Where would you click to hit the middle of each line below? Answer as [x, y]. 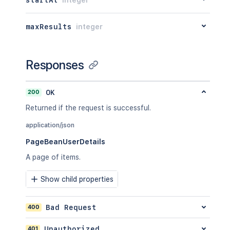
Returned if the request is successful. [88, 108]
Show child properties [77, 179]
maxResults [49, 26]
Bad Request [71, 207]
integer [89, 26]
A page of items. [53, 157]
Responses [55, 65]
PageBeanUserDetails [65, 142]
